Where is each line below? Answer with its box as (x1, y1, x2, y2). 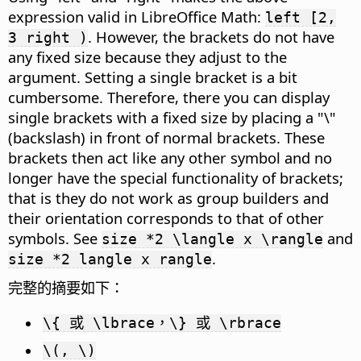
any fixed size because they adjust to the (8, 47, 287, 68)
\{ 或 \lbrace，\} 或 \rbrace (43, 314, 281, 332)
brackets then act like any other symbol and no (8, 147, 332, 168)
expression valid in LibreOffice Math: (8, 6, 265, 27)
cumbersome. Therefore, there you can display (8, 87, 330, 108)
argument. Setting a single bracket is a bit (8, 67, 297, 88)
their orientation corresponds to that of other (8, 208, 324, 229)
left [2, (265, 9, 336, 27)
